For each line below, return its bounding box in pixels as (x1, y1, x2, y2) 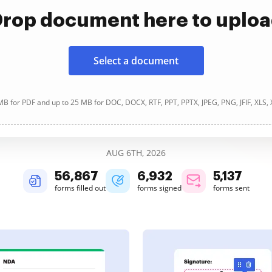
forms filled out (54, 183, 106, 193)
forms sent (212, 183, 250, 193)
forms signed (137, 183, 182, 193)
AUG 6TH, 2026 (106, 147, 166, 158)
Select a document (93, 54, 178, 67)
